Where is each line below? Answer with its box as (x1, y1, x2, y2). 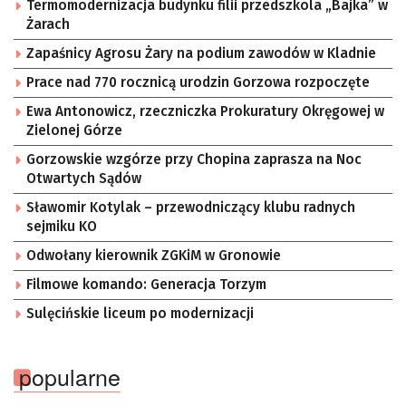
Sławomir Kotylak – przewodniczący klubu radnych (26, 199, 355, 217)
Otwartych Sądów (26, 170, 141, 188)
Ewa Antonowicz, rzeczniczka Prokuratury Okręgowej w (26, 103, 384, 121)
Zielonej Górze (26, 122, 122, 140)
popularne (19, 360, 121, 393)
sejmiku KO (26, 218, 97, 236)
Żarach (26, 16, 70, 34)
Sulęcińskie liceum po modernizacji (26, 305, 254, 323)
